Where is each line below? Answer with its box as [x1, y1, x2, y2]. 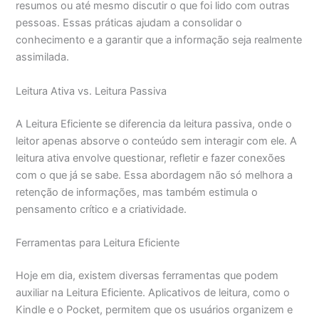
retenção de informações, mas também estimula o [16, 185, 258, 199]
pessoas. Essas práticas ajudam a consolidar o [16, 16, 243, 30]
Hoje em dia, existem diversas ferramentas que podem [16, 268, 279, 282]
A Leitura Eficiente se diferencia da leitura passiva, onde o [16, 117, 293, 130]
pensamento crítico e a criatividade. [16, 202, 187, 216]
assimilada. [16, 51, 70, 64]
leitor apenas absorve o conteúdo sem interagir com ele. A [16, 134, 298, 147]
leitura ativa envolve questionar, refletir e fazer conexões [16, 151, 286, 164]
